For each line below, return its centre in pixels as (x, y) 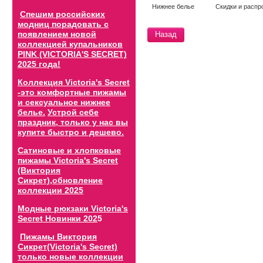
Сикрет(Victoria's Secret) (68, 247)
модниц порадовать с (63, 24)
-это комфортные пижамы (72, 92)
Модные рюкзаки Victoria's (73, 208)
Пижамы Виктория (58, 237)
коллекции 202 (48, 190)
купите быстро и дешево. (71, 132)
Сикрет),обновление (60, 180)
